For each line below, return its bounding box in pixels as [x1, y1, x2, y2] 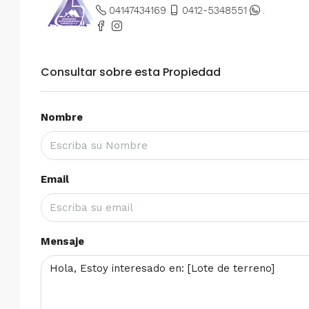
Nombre [41, 110, 83, 123]
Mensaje [41, 235, 84, 248]
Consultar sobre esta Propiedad [41, 63, 221, 80]
